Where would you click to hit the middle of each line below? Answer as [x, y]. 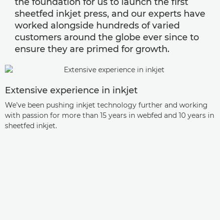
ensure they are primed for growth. [92, 49]
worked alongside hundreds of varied [97, 25]
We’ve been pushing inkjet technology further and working [106, 105]
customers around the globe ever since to [107, 37]
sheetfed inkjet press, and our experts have [110, 14]
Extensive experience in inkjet [71, 90]
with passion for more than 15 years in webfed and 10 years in [110, 115]
